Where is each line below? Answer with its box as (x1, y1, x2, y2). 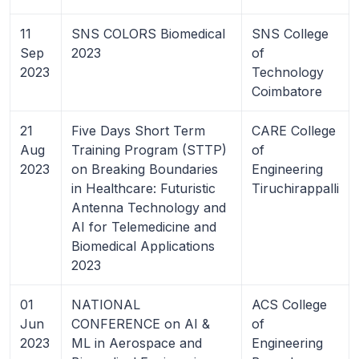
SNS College (252, 25, 329, 42)
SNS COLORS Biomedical (71, 25, 225, 42)
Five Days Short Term (71, 122, 205, 139)
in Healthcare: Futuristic (71, 179, 216, 196)
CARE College (252, 122, 336, 139)
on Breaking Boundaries (71, 160, 218, 177)
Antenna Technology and (71, 199, 226, 216)
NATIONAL (71, 296, 140, 313)
